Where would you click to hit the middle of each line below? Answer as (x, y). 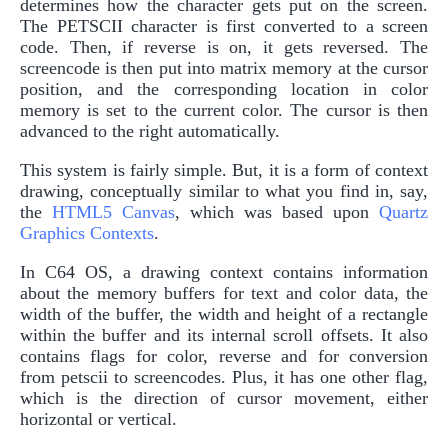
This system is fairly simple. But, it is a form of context (224, 169)
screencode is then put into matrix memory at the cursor (224, 67)
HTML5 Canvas (113, 211)
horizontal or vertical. (98, 418)
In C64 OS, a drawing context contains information (224, 271)
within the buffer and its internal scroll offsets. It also (224, 334)
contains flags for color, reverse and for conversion (224, 355)
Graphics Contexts (87, 232)
